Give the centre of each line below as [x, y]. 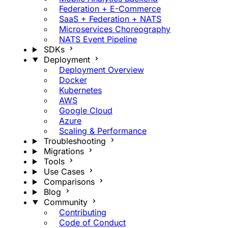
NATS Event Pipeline [98, 39]
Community [65, 202]
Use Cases [64, 172]
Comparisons [69, 182]
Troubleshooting [75, 141]
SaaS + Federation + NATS [110, 19]
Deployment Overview [102, 70]
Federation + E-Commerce [110, 9]
